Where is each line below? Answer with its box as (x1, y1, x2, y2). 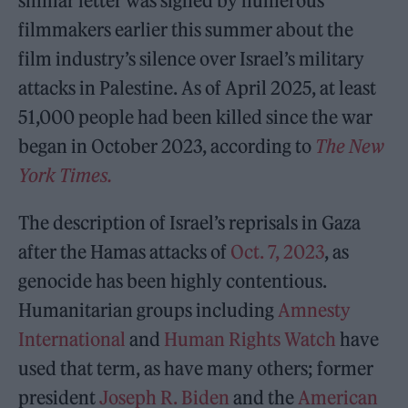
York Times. (18, 164, 113, 187)
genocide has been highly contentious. (18, 270, 328, 292)
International (18, 328, 127, 351)
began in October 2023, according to (18, 135, 316, 158)
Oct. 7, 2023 (230, 240, 325, 263)
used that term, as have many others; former (18, 357, 374, 380)
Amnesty (278, 299, 352, 321)
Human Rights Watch (164, 328, 337, 351)
